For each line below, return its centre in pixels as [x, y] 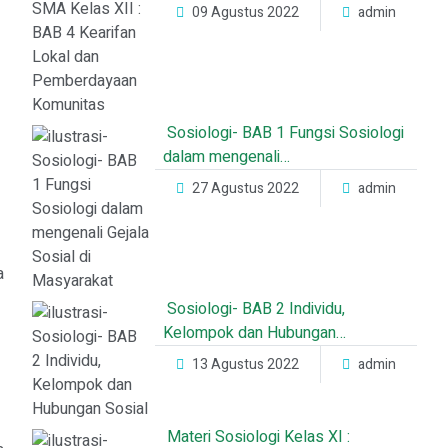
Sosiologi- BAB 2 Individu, [254, 309]
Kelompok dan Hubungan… [255, 333]
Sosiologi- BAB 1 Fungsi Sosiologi [284, 133]
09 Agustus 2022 [246, 12]
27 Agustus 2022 [246, 188]
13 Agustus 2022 [246, 364]
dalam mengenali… [227, 157]
